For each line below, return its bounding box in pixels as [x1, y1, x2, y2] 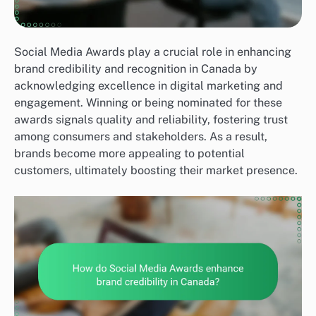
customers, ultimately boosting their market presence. [14, 164, 298, 178]
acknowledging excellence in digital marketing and [14, 79, 283, 93]
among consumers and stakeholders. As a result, [14, 130, 267, 144]
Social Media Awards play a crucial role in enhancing [14, 45, 291, 59]
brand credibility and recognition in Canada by [14, 62, 257, 76]
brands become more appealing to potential [14, 147, 245, 161]
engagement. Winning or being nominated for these [14, 96, 282, 110]
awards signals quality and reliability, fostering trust [14, 113, 288, 127]
